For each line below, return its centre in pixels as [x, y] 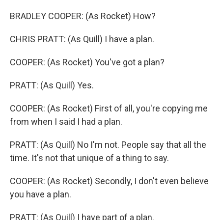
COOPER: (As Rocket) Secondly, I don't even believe [109, 181]
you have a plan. [41, 194]
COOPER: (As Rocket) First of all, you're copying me [109, 108]
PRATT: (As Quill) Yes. [52, 85]
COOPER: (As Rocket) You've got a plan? [87, 62]
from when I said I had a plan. [66, 122]
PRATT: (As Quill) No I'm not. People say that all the [108, 145]
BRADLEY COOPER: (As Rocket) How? [83, 16]
